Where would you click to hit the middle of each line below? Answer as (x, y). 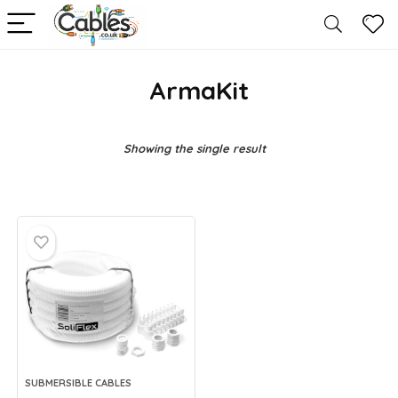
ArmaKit (199, 90)
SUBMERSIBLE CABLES (79, 383)
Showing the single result (195, 148)
